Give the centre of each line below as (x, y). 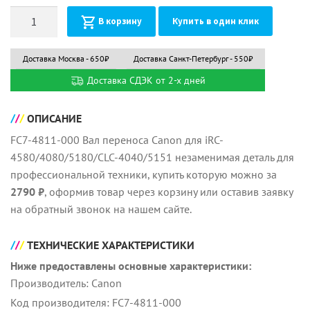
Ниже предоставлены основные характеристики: (131, 266)
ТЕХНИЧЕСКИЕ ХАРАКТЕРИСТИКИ (111, 245)
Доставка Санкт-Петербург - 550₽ (193, 58)
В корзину (120, 21)
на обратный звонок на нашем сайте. (101, 209)
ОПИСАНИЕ (54, 119)
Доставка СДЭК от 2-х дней (145, 80)
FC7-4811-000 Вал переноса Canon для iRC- (117, 139)
